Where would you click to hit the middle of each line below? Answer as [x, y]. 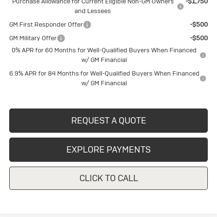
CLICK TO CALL [108, 178]
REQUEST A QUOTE [108, 121]
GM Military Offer [33, 38]
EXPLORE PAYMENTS [108, 150]
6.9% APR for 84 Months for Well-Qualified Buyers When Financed [104, 74]
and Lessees [93, 11]
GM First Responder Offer [46, 25]
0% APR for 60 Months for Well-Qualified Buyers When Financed [104, 50]
